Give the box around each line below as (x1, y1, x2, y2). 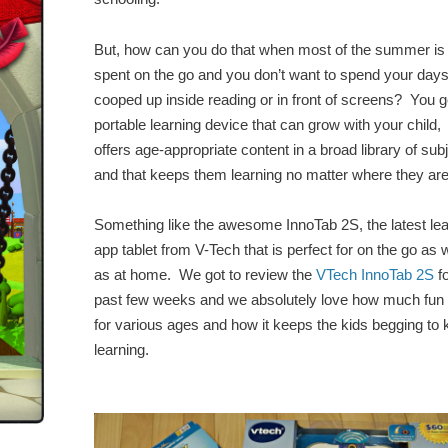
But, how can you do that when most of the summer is (94, 41, 445, 58)
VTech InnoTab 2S (316, 267, 434, 284)
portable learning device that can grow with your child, (94, 116, 441, 133)
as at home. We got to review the (94, 267, 316, 284)
